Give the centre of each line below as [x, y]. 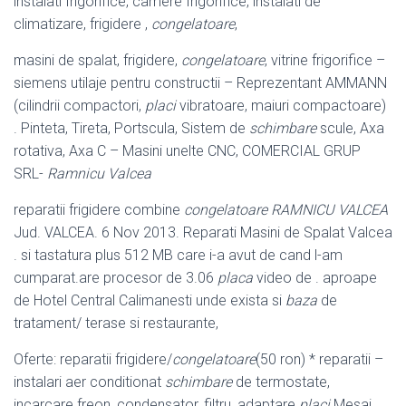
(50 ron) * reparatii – [319, 359]
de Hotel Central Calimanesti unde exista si [150, 300]
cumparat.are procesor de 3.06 [116, 277]
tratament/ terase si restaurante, [116, 323]
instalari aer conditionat [89, 382]
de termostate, [281, 382]
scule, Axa [350, 128]
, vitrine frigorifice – [325, 60]
